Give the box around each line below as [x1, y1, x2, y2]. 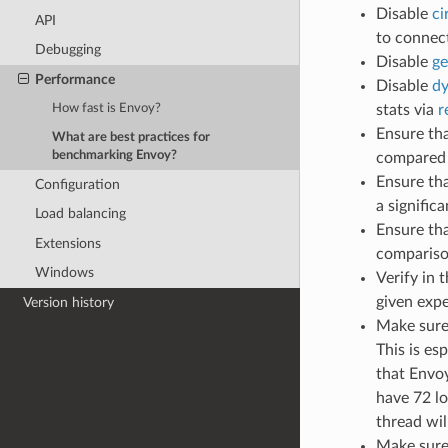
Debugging [34, 42, 101, 58]
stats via [375, 101, 438, 118]
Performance [34, 72, 115, 87]
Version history [23, 295, 115, 311]
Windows [34, 265, 94, 281]
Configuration [34, 176, 120, 192]
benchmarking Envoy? [52, 148, 178, 162]
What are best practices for [52, 130, 211, 144]
